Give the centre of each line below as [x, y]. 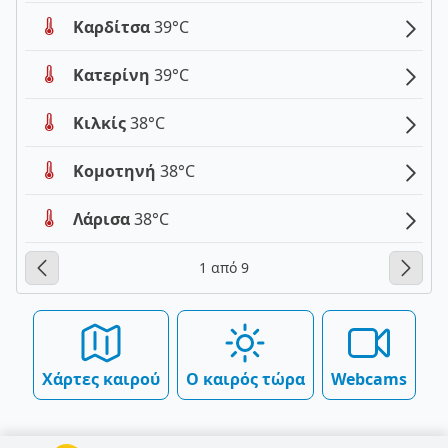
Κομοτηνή [116, 170]
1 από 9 [224, 268]
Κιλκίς [101, 122]
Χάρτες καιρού [100, 379]
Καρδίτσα [113, 26]
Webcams [368, 379]
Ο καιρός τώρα [245, 379]
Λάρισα [103, 218]
